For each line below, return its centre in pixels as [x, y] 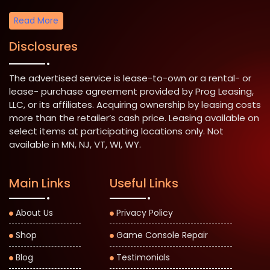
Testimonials [143, 258]
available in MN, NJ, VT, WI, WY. [75, 145]
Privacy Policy [145, 213]
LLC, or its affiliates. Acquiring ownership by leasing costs [135, 105]
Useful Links [144, 184]
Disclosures [43, 47]
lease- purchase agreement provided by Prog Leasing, [131, 92]
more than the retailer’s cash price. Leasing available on [134, 118]
